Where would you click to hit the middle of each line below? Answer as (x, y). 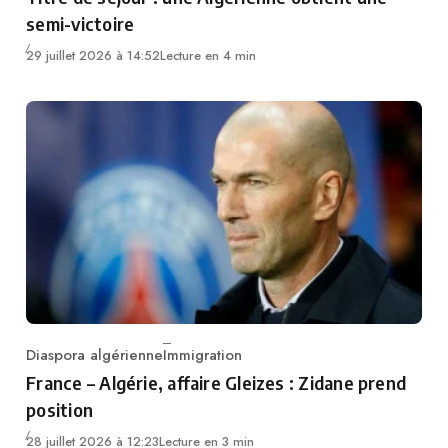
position (60, 410)
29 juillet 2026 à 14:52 (93, 55)
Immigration (203, 355)
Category (56, 365)
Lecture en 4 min (208, 55)
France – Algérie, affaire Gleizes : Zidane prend (216, 383)
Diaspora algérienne (95, 355)
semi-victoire (80, 23)
